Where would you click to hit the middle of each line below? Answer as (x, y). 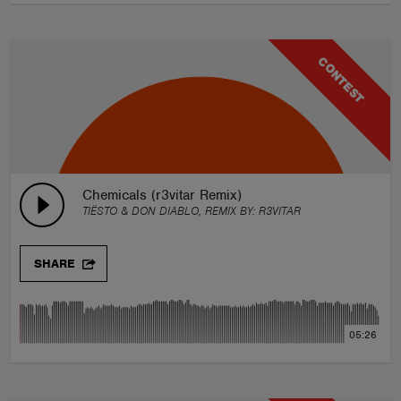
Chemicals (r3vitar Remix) (162, 195)
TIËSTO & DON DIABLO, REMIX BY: (171, 211)
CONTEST (341, 80)
